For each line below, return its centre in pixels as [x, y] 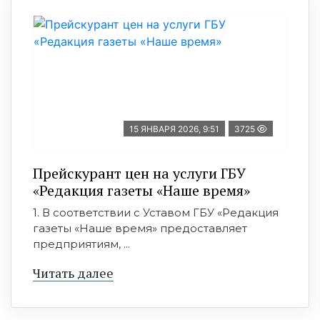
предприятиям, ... [81, 244]
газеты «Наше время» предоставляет [140, 229]
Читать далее [73, 273]
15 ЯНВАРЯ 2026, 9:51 [174, 129]
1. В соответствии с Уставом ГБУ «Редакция [156, 213]
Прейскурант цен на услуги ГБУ [139, 174]
